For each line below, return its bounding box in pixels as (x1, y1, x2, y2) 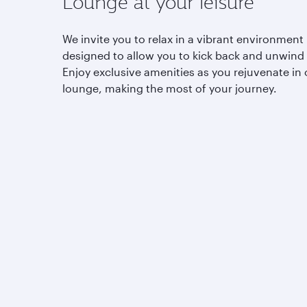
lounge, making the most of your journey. (62, 82, 280, 95)
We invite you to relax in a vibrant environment (62, 32, 304, 45)
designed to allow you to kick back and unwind (62, 49, 304, 62)
